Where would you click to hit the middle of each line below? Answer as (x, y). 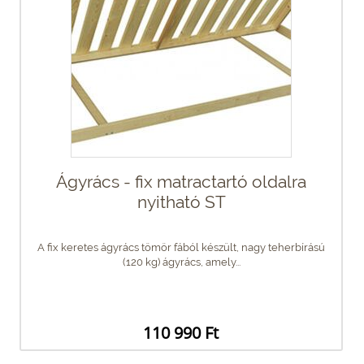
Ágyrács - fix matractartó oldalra (181, 181)
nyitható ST (181, 201)
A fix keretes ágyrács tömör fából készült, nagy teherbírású (181, 247)
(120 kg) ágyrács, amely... (181, 262)
